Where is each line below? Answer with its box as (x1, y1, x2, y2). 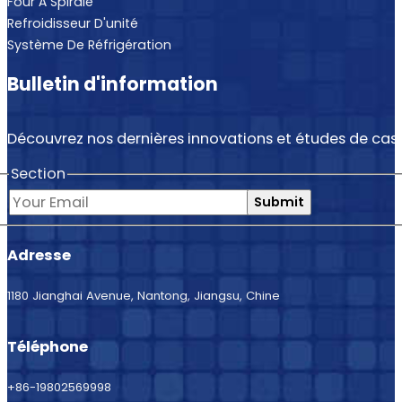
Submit (253, 193, 304, 212)
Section (11, 163, 66, 185)
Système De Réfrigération (7, 35, 171, 54)
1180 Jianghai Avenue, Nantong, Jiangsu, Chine (7, 287, 280, 305)
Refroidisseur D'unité (7, 13, 138, 32)
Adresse (7, 245, 71, 267)
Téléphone (7, 336, 88, 358)
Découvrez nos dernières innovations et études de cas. (7, 128, 400, 150)
